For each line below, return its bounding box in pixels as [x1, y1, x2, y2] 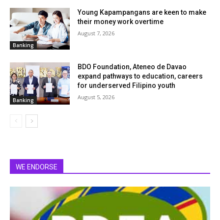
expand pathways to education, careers [78, 72, 203, 81]
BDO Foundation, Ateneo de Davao [78, 63, 187, 71]
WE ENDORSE [16, 163, 57, 171]
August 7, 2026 [78, 29, 115, 37]
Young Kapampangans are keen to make [78, 8, 207, 16]
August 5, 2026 [78, 93, 115, 101]
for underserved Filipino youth [78, 82, 176, 90]
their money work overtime [78, 17, 164, 26]
